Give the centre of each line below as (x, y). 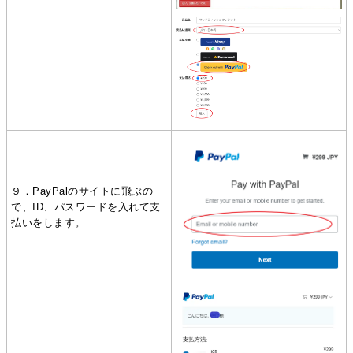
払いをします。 (48, 222)
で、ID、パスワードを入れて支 (86, 206)
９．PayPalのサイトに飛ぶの (82, 191)
